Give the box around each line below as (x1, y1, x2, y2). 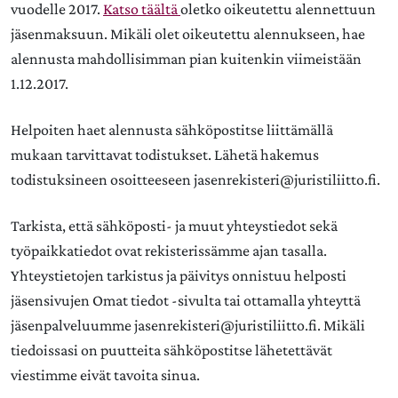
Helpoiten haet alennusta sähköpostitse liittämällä (11, 121, 333, 139)
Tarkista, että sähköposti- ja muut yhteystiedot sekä (11, 217, 338, 235)
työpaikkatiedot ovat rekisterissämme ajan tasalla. (11, 242, 327, 259)
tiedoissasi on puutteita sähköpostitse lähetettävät (11, 341, 332, 359)
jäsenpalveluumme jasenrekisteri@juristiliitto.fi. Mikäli (11, 316, 365, 334)
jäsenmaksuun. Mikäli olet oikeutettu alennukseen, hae (11, 25, 365, 43)
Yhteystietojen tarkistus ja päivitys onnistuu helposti (11, 267, 346, 284)
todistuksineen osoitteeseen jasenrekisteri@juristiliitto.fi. (11, 171, 380, 188)
